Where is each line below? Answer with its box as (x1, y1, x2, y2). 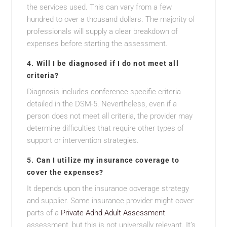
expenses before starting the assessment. (27, 39, 168, 49)
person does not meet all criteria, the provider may (27, 111, 193, 121)
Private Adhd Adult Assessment (61, 208, 166, 218)
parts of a (27, 208, 61, 218)
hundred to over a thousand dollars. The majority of (27, 15, 196, 24)
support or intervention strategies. (27, 136, 139, 145)
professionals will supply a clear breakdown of (27, 27, 178, 36)
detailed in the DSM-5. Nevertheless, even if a (27, 99, 177, 109)
